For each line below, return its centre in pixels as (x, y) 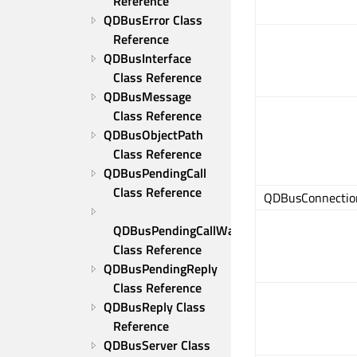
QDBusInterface (147, 58)
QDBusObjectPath (153, 135)
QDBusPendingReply (161, 269)
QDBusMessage (147, 96)
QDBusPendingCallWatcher (188, 230)
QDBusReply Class (155, 307)
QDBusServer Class (157, 345)
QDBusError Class (153, 20)
